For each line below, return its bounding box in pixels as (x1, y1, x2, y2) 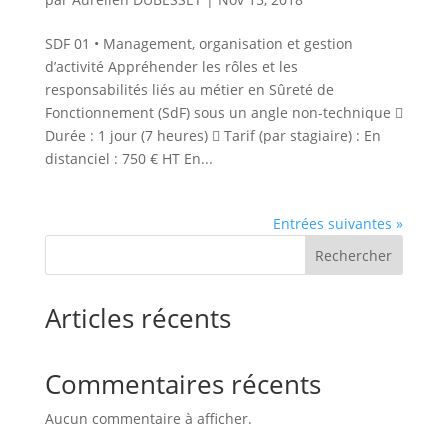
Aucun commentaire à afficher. (44, 409, 252, 428)
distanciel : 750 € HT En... (44, 149, 213, 168)
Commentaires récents (44, 366, 321, 402)
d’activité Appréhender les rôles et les (44, 57, 298, 76)
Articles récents (44, 300, 231, 336)
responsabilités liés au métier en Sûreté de (44, 80, 334, 99)
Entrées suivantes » (273, 214, 404, 233)
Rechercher (315, 245, 393, 265)
